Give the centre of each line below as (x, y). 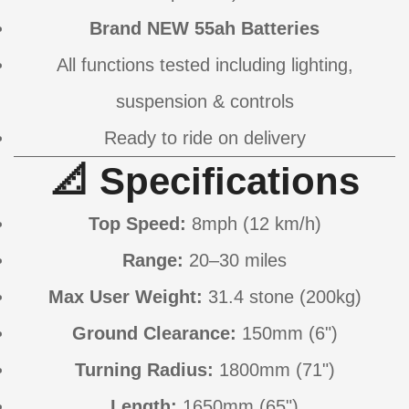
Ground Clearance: (154, 334)
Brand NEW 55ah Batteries (204, 29)
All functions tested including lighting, (204, 65)
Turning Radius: (144, 370)
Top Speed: (137, 224)
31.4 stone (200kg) (282, 297)
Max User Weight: (125, 297)
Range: (153, 261)
